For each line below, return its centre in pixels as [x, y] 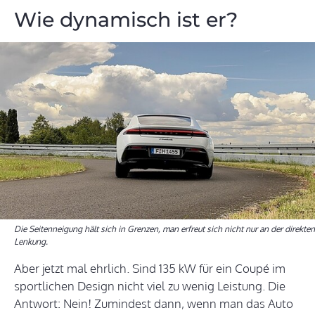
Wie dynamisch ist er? [126, 20]
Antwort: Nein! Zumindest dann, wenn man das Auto [154, 304]
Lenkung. [31, 242]
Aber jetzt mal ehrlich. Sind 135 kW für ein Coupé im [150, 269]
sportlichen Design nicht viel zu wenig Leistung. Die [150, 286]
